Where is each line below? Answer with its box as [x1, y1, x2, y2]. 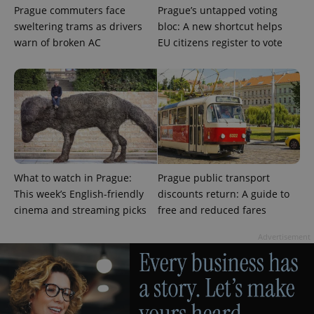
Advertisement [258, 231, 310, 243]
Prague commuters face [14, 3, 125, 17]
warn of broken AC [14, 35, 101, 49]
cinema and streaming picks [14, 203, 146, 217]
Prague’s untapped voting [157, 3, 278, 17]
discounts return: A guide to [157, 187, 289, 201]
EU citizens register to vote [157, 35, 282, 49]
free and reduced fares [157, 203, 266, 217]
